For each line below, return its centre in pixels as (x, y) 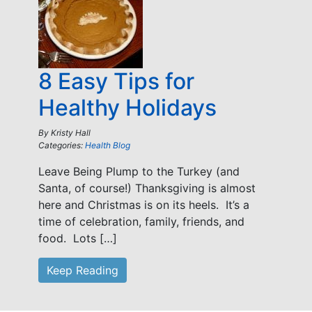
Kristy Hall (71, 133)
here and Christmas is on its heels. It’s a (144, 205)
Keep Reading (83, 270)
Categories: (62, 145)
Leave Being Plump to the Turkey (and (139, 171)
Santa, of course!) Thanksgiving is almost (147, 188)
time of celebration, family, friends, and (141, 221)
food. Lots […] (78, 238)
